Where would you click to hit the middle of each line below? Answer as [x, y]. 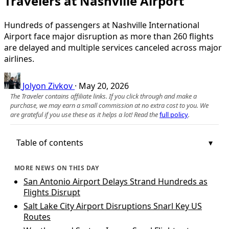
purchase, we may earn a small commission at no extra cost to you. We [109, 105]
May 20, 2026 [104, 86]
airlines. [19, 59]
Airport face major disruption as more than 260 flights [109, 36]
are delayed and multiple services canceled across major [113, 47]
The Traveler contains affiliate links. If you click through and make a [104, 96]
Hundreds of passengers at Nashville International [102, 25]
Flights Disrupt [52, 192]
